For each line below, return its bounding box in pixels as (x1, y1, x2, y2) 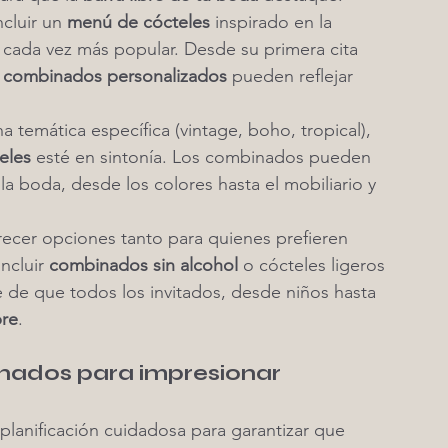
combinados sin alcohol (49, 254, 238, 276)
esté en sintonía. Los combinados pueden (31, 146, 376, 168)
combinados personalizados (3, 65, 227, 87)
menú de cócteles (67, 11, 210, 33)
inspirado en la (210, 11, 337, 33)
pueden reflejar (227, 65, 358, 87)
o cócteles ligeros (238, 254, 390, 276)
